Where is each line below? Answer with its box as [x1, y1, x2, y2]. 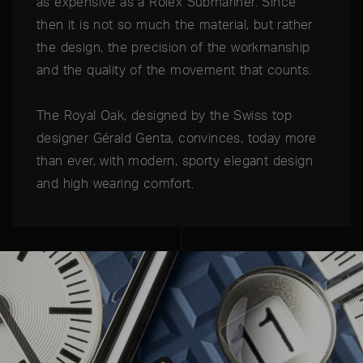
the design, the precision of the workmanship [36, 39, 310, 56]
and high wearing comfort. [36, 175, 194, 192]
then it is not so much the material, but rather [36, 16, 313, 33]
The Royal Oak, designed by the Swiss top [36, 107, 292, 124]
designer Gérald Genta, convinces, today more [36, 130, 317, 147]
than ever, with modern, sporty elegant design [36, 152, 313, 169]
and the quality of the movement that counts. [36, 62, 312, 79]
